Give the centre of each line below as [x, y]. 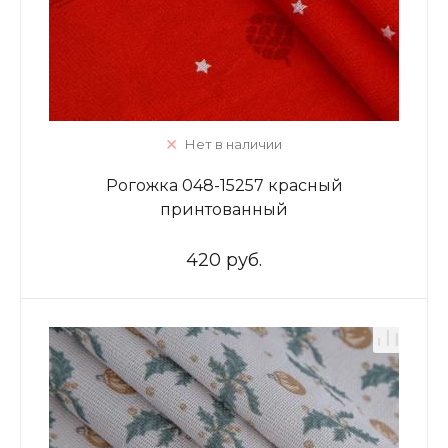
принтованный [224, 209]
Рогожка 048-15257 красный [224, 185]
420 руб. [224, 260]
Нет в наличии [233, 144]
